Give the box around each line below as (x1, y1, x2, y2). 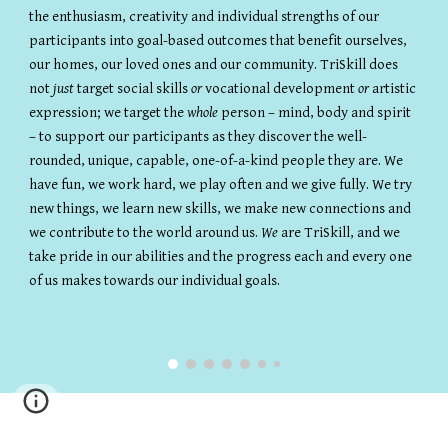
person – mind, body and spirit (218, 104, 412, 121)
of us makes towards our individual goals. (29, 272, 281, 289)
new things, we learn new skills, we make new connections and (29, 200, 412, 217)
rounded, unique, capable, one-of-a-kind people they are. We (29, 152, 404, 169)
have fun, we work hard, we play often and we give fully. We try (29, 176, 413, 193)
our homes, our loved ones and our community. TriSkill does (29, 56, 399, 73)
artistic (372, 80, 417, 97)
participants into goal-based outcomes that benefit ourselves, (29, 32, 408, 49)
